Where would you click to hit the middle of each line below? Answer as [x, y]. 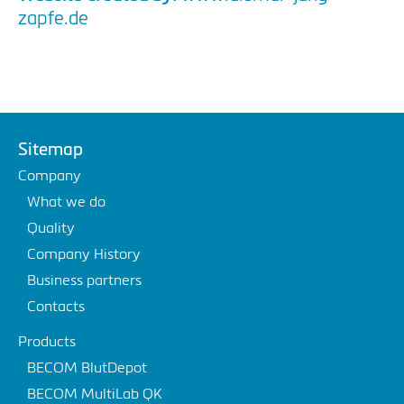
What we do [66, 203]
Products [47, 343]
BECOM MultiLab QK [95, 395]
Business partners [84, 281]
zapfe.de [53, 20]
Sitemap [50, 150]
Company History [84, 255]
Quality [51, 229]
